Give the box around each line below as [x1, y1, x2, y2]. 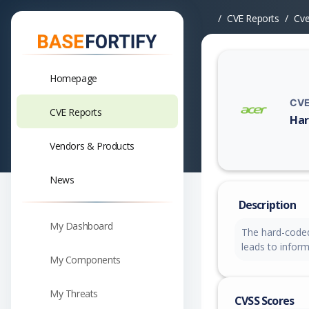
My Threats [50, 286, 98, 300]
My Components [50, 252, 121, 266]
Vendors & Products [50, 139, 134, 152]
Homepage [50, 71, 97, 85]
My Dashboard [50, 219, 113, 232]
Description [238, 197, 296, 213]
